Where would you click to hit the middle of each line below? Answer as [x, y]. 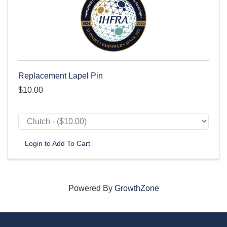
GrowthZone [137, 188]
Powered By [91, 188]
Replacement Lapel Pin [61, 75]
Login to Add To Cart [58, 143]
